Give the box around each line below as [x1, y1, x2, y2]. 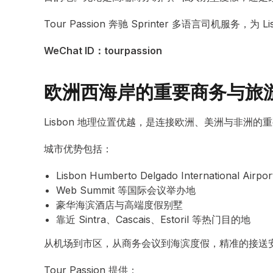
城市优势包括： [44, 143, 112, 155]
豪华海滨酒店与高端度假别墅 [56, 199, 183, 211]
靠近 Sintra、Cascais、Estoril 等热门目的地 [56, 213, 250, 225]
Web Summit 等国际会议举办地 [56, 184, 196, 196]
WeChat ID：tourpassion [44, 44, 162, 57]
